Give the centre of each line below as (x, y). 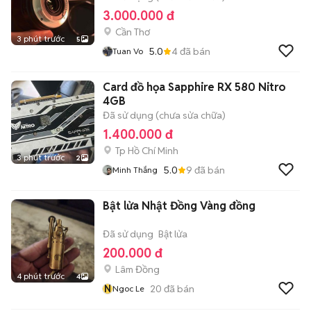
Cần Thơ (133, 32)
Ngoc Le (128, 288)
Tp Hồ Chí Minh (147, 151)
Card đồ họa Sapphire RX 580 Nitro (194, 87)
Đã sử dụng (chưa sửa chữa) (164, 115)
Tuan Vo (128, 51)
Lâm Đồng (137, 269)
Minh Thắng (135, 170)
